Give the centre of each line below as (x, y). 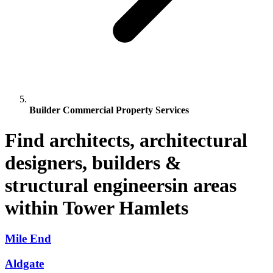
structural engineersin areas (121, 185)
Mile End (28, 239)
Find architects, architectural (126, 140)
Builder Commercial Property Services (109, 110)
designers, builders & (93, 162)
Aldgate (24, 263)
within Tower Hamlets (97, 207)
